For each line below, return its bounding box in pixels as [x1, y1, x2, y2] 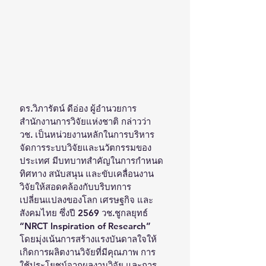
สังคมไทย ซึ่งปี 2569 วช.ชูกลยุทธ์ [20, 207, 150, 218]
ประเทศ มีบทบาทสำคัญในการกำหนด [20, 154, 163, 166]
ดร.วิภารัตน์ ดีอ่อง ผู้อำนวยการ [20, 102, 137, 114]
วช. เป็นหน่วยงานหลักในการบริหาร [20, 128, 154, 140]
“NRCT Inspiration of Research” [20, 220, 153, 232]
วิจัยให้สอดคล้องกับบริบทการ [20, 180, 131, 192]
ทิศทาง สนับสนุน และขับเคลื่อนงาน [20, 167, 154, 179]
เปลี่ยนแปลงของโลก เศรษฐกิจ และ [20, 194, 153, 205]
